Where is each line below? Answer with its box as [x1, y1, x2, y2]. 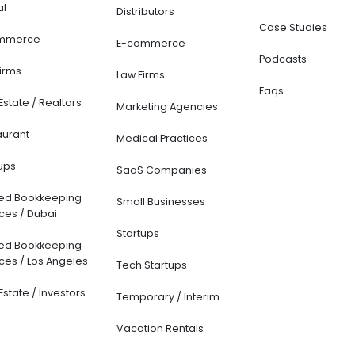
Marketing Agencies [116, 100, 218, 114]
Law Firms [116, 68, 165, 82]
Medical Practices [116, 132, 208, 146]
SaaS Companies [116, 163, 207, 177]
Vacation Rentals [116, 322, 204, 336]
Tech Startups [116, 258, 187, 273]
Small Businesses [116, 195, 205, 209]
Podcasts [259, 52, 307, 67]
